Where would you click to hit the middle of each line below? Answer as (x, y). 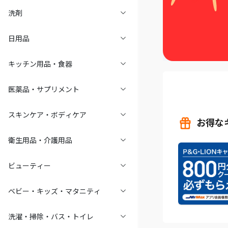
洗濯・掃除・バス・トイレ (51, 214)
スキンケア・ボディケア (47, 112)
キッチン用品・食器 (40, 61)
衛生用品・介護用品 (40, 137)
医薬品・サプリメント (44, 87)
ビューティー (30, 163)
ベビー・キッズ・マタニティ (54, 188)
